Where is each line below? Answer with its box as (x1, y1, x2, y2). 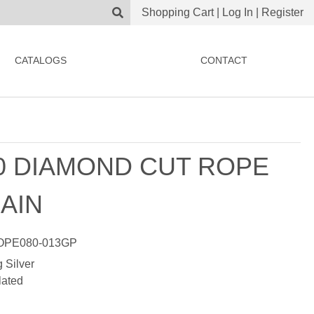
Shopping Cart (142, 6, 214, 18)
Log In (222, 6, 253, 18)
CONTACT (200, 55, 247, 66)
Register (261, 6, 303, 18)
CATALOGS (14, 55, 67, 66)
